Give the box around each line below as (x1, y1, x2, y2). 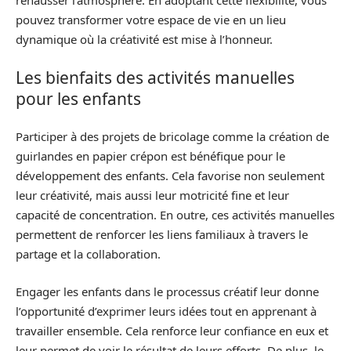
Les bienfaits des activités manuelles (16, 66, 295, 89)
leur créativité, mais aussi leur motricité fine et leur (16, 187, 289, 203)
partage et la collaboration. (16, 246, 161, 262)
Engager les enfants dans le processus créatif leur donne (16, 283, 319, 299)
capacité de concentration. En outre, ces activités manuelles (16, 207, 335, 223)
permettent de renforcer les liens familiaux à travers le (16, 226, 308, 242)
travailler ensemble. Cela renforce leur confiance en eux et (16, 322, 328, 338)
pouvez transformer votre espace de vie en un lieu (16, 12, 286, 27)
